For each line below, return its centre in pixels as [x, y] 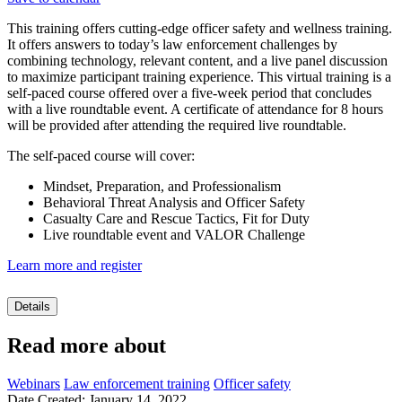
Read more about [87, 345]
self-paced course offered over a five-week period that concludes [189, 92]
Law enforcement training [137, 383]
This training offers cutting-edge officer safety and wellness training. [200, 28]
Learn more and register [74, 265]
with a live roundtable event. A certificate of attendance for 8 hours [195, 109]
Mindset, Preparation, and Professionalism [162, 186]
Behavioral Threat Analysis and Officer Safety [174, 202]
